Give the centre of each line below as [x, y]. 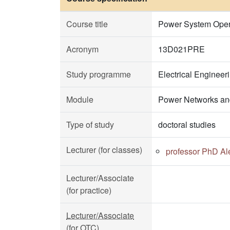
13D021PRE [181, 49]
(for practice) [89, 190]
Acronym [82, 49]
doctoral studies [187, 124]
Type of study [90, 124]
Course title [87, 24]
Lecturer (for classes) [104, 150]
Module [80, 99]
